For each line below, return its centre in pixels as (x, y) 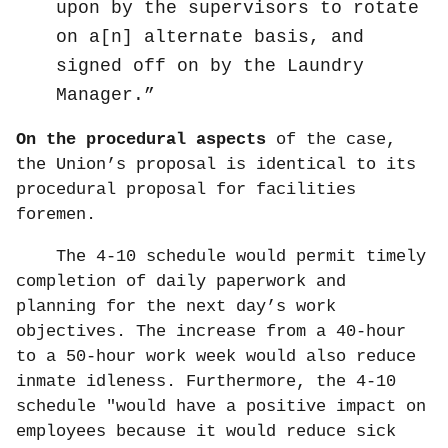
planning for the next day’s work (176, 307)
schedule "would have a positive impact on (221, 407)
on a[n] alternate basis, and (210, 37)
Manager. (100, 95)
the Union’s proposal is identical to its (216, 165)
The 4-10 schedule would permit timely (241, 257)
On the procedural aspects (141, 140)
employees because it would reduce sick (206, 432)
